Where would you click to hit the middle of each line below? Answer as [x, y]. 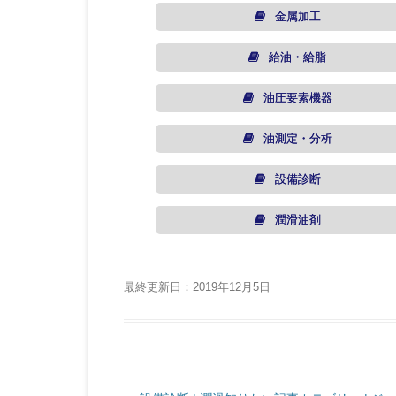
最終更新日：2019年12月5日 [197, 287]
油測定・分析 [296, 138]
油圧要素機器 [296, 98]
